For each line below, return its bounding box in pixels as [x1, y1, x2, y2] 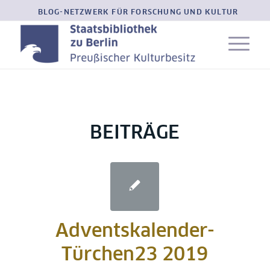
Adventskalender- [55, 222, 215, 240]
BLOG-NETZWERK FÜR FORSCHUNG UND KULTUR [37, 9, 239, 16]
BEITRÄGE [90, 124, 180, 142]
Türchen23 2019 [61, 246, 209, 264]
